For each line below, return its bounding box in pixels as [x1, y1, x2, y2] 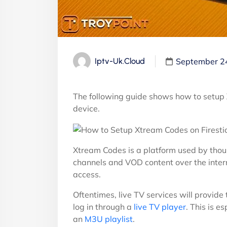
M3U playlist [85, 214, 133, 224]
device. [73, 103, 100, 113]
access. [73, 169, 101, 179]
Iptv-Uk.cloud [95, 56, 145, 66]
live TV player [134, 202, 186, 212]
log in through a [73, 202, 134, 212]
